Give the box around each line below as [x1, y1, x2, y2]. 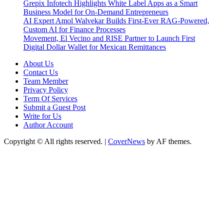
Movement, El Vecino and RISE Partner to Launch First [23, 34, 195, 42]
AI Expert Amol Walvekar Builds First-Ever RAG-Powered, [23, 16, 209, 25]
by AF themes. [145, 137, 192, 145]
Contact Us [23, 68, 58, 76]
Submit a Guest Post [23, 103, 86, 111]
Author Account [23, 120, 73, 129]
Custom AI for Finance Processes [23, 25, 126, 34]
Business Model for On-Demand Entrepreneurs [23, 7, 168, 16]
